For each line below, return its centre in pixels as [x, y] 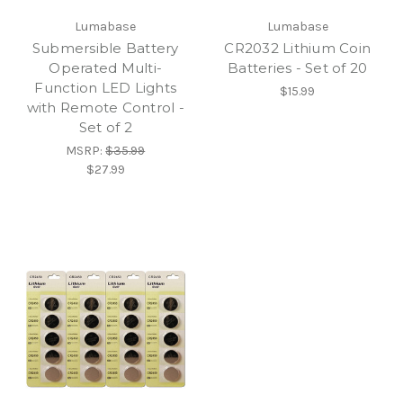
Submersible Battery [105, 48]
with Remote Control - [105, 107]
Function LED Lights [106, 87]
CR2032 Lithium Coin [298, 48]
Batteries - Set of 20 [298, 67]
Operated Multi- [106, 67]
